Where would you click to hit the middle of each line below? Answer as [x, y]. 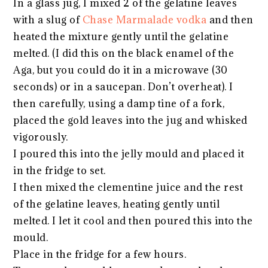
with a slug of [48, 19]
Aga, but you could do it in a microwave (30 [121, 70]
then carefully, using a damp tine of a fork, [119, 103]
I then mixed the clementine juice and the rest [128, 187]
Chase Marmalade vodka [144, 19]
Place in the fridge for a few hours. [100, 254]
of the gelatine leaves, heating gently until [117, 204]
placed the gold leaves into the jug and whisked [130, 120]
